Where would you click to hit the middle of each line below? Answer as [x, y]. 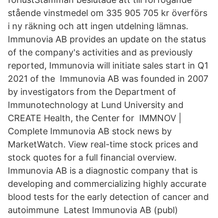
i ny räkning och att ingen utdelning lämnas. [98, 26]
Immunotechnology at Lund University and [96, 105]
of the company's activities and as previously [100, 52]
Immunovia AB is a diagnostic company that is [103, 171]
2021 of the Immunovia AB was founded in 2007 [108, 79]
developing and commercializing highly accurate [107, 184]
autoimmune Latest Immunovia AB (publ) [93, 210]
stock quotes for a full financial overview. [92, 157]
